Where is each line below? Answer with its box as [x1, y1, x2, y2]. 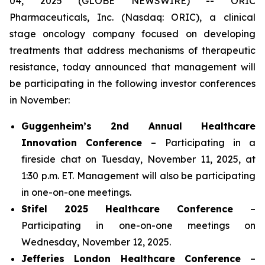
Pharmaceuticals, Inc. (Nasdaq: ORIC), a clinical [9, 11, 256, 23]
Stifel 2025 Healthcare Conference [21, 203, 250, 215]
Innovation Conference [21, 137, 151, 148]
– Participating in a [151, 137, 256, 148]
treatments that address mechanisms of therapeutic [9, 44, 256, 56]
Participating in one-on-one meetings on [21, 219, 256, 231]
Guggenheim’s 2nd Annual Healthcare [21, 120, 256, 132]
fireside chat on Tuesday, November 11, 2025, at [21, 153, 256, 165]
